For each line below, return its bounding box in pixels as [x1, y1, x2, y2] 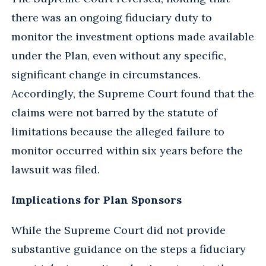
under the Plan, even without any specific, [11, 48, 226, 62]
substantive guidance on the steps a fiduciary [11, 242, 246, 256]
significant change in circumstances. [11, 67, 201, 81]
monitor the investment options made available [11, 29, 254, 43]
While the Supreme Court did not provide [11, 223, 226, 237]
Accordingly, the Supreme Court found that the [11, 86, 254, 100]
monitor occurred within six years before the [11, 143, 243, 157]
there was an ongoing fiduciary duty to [11, 10, 212, 24]
